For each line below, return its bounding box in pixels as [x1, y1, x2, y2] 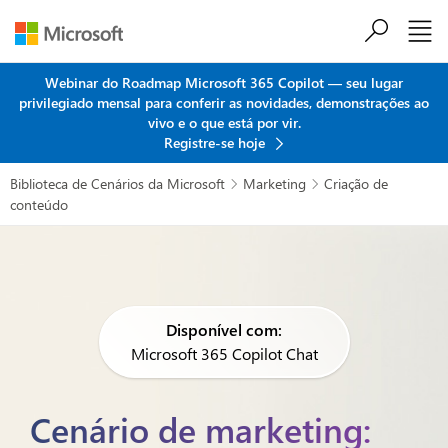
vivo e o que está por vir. [147, 113, 301, 132]
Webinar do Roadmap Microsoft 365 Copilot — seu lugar [45, 73, 403, 92]
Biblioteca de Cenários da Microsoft [10, 174, 225, 193]
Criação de [324, 174, 388, 193]
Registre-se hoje [163, 133, 269, 152]
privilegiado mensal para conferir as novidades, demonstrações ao [19, 93, 429, 112]
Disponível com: [166, 319, 282, 340]
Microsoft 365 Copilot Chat [130, 343, 318, 364]
